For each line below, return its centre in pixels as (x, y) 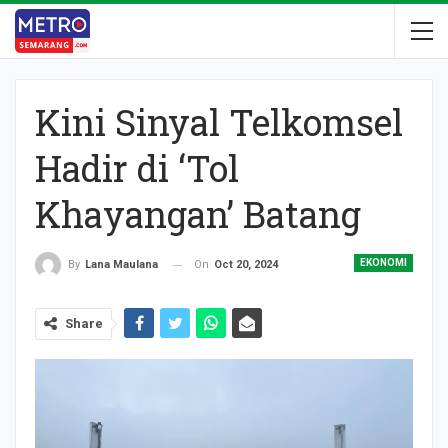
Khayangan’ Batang (198, 214)
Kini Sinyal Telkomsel (219, 122)
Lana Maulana (121, 265)
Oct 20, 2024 (246, 264)
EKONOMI (383, 262)
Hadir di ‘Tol (137, 168)
